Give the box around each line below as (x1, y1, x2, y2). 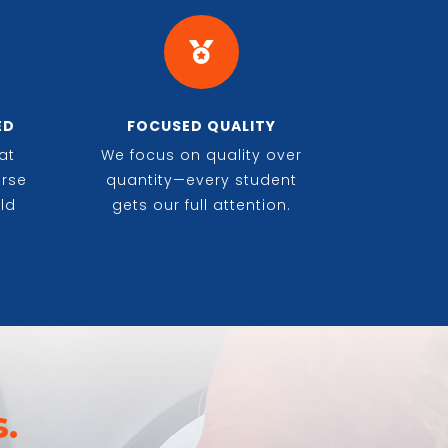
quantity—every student (105, 169, 297, 190)
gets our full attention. (111, 194, 291, 215)
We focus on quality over (100, 144, 302, 165)
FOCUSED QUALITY (126, 115, 276, 136)
